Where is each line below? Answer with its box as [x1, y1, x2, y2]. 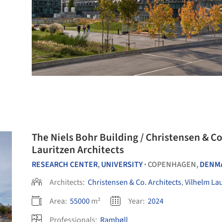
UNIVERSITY [101, 159, 143, 170]
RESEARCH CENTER [32, 159, 98, 170]
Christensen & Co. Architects [88, 177, 181, 188]
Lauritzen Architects [32, 142, 124, 157]
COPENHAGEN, [148, 159, 200, 170]
